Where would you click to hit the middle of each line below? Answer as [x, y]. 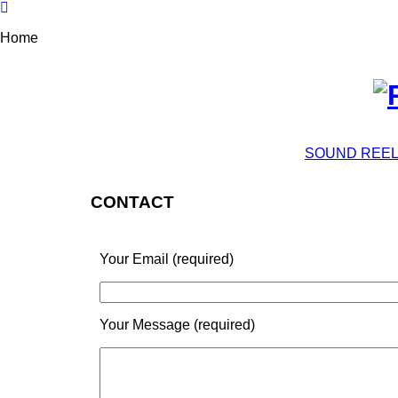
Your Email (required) [167, 259]
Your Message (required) [177, 325]
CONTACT [132, 202]
